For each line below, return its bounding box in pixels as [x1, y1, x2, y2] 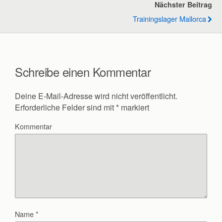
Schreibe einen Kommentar [15, 62, 151, 80]
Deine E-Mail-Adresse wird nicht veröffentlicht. [15, 90, 177, 102]
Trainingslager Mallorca [133, 13, 206, 24]
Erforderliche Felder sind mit [15, 101, 116, 113]
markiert [119, 101, 149, 113]
